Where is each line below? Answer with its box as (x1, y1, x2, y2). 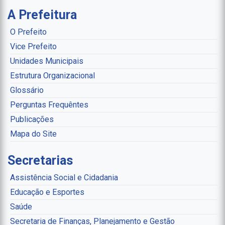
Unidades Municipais (10, 56, 83, 66)
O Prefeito (10, 27, 47, 37)
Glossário (10, 85, 44, 95)
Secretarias (8, 153, 73, 168)
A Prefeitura (8, 8, 77, 23)
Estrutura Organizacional (10, 71, 95, 81)
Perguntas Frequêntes (10, 100, 88, 110)
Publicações (10, 115, 54, 125)
